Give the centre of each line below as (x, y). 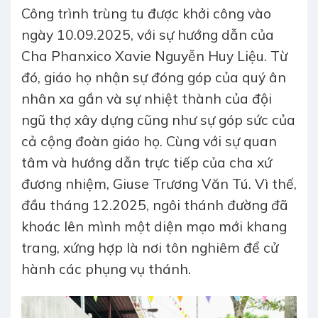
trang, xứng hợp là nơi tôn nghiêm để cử (150, 248)
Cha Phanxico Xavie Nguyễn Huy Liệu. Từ (154, 56)
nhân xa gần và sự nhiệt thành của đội (147, 99)
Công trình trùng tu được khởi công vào (146, 14)
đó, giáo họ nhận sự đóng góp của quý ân (154, 78)
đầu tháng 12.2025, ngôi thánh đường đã (155, 205)
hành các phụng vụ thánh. (106, 269)
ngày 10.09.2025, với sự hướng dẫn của (148, 35)
